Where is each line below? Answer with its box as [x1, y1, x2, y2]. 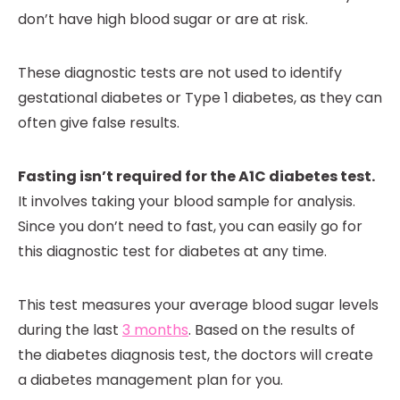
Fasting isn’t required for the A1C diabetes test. [18, 166, 375, 187]
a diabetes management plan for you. [18, 370, 283, 391]
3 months [122, 320, 188, 341]
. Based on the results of [188, 320, 355, 341]
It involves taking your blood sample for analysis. [18, 191, 355, 212]
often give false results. [18, 112, 179, 134]
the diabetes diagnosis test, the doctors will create [18, 345, 373, 366]
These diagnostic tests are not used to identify [18, 62, 342, 84]
